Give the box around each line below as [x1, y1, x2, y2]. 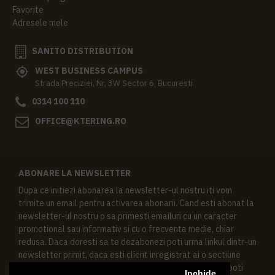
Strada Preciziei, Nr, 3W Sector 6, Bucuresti [35, 77, 193, 88]
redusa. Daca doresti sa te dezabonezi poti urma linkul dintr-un [18, 236, 257, 247]
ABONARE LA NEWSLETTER [18, 167, 131, 179]
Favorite [12, 4, 44, 15]
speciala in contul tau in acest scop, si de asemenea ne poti [18, 261, 243, 273]
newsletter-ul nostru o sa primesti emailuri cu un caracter [18, 210, 237, 222]
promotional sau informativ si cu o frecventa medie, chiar [18, 223, 234, 234]
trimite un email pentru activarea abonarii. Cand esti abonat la [18, 197, 254, 209]
